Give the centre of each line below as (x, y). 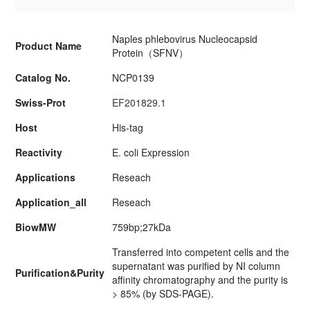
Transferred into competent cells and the (201, 252)
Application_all (51, 202)
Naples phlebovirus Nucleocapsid (185, 39)
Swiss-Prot (41, 102)
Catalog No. (43, 77)
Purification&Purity (60, 273)
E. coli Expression (151, 152)
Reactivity (39, 152)
